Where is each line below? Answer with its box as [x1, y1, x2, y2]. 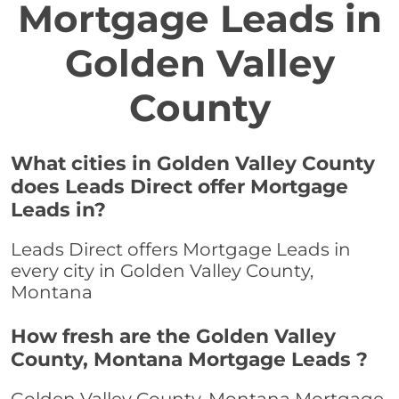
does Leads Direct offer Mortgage [11, 175, 348, 199]
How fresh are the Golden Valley [11, 324, 336, 348]
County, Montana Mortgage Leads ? [11, 347, 368, 371]
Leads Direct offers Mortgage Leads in [11, 239, 351, 261]
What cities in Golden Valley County [11, 151, 375, 175]
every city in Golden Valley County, [11, 260, 313, 282]
